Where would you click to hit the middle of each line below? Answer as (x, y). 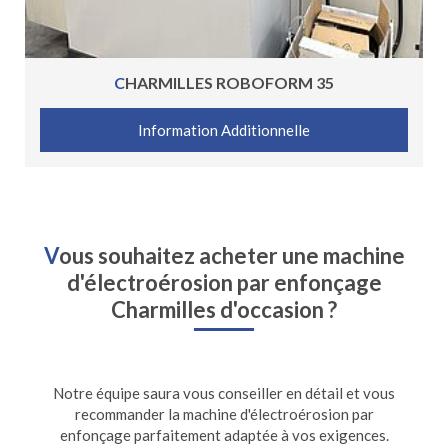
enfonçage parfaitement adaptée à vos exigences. (224, 435)
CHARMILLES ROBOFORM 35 (229, 82)
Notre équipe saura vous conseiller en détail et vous (224, 393)
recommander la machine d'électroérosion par (224, 414)
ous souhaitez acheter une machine (231, 255)
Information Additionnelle (224, 129)
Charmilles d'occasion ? (224, 309)
